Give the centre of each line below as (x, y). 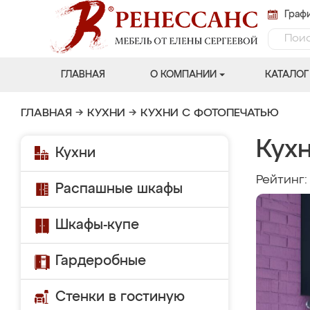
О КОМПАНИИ (183, 75)
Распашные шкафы (119, 189)
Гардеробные (101, 261)
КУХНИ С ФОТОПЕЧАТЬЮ (210, 113)
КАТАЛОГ (286, 75)
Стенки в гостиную (120, 297)
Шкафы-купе (97, 225)
